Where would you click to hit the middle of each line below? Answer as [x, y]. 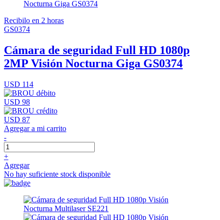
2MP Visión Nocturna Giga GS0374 [93, 63]
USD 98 [17, 102]
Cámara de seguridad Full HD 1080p [97, 50]
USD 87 [17, 119]
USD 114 [19, 84]
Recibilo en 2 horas [34, 20]
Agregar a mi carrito [35, 128]
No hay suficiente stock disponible [57, 174]
